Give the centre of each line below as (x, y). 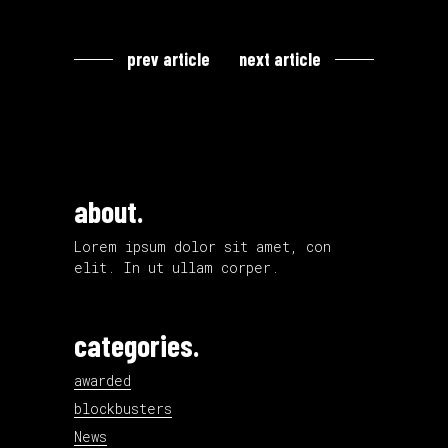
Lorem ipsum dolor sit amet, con (202, 247)
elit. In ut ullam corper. (176, 268)
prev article (168, 59)
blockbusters (123, 409)
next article (280, 59)
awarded (102, 381)
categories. (136, 345)
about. (108, 211)
